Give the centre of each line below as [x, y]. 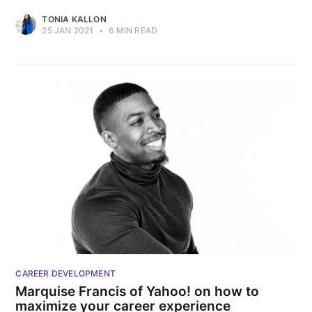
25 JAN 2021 [68, 30]
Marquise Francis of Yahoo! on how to [138, 291]
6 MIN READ [132, 30]
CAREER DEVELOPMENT [65, 274]
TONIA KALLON [74, 19]
